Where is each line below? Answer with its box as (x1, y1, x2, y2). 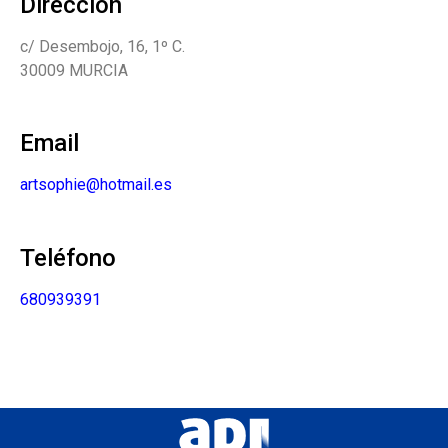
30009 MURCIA (20, 60, 128, 80)
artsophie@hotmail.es (20, 175, 172, 195)
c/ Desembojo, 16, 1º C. (20, 36, 185, 56)
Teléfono (20, 243, 116, 272)
